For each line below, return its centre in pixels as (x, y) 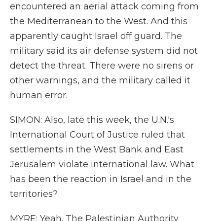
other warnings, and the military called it (100, 80)
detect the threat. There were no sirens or (102, 66)
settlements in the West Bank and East (97, 149)
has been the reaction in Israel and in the (101, 179)
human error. (39, 95)
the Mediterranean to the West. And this (99, 21)
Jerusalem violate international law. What (102, 164)
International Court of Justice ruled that (97, 135)
